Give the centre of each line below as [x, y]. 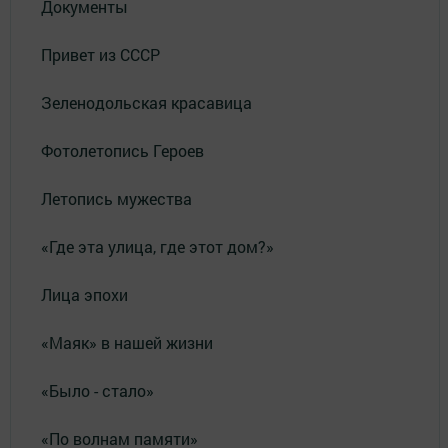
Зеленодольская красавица [146, 103]
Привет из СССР [100, 55]
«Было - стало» [97, 391]
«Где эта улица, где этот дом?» [157, 247]
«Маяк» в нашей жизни [127, 343]
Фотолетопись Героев [122, 151]
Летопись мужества [116, 199]
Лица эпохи [84, 295]
